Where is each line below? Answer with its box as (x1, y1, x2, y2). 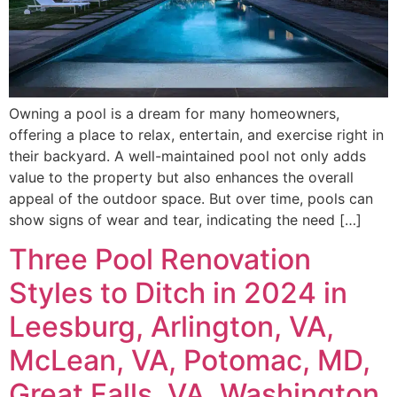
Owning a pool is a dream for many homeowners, (9, 104, 339, 122)
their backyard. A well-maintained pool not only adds (9, 146, 366, 165)
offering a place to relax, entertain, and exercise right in (9, 125, 384, 144)
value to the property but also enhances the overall (9, 167, 354, 186)
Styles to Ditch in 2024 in (9, 276, 347, 311)
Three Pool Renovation (9, 242, 311, 277)
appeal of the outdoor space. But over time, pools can (9, 189, 373, 207)
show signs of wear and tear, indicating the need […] (9, 210, 362, 229)
